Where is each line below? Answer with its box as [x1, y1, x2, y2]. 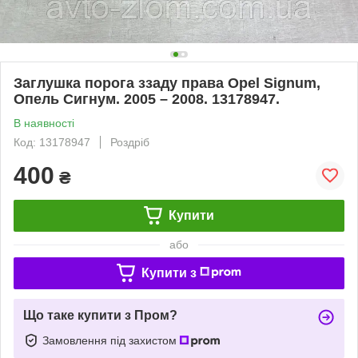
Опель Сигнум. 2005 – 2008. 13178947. [14, 90, 280, 107]
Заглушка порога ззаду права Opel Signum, [14, 74, 320, 91]
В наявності [14, 116, 74, 129]
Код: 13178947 [14, 135, 90, 149]
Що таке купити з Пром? [23, 308, 177, 322]
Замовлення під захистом [42, 333, 180, 347]
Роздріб [110, 135, 149, 149]
